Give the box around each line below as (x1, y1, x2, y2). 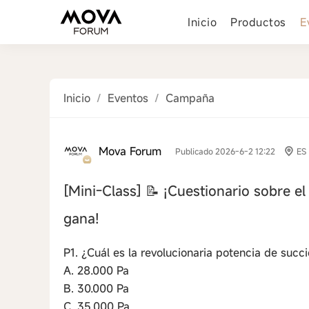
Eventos (108, 90, 148, 106)
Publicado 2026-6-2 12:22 (175, 146, 275, 157)
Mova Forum (99, 143, 161, 159)
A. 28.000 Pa (63, 263, 129, 278)
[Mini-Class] (63, 181, 146, 200)
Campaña (166, 90, 215, 106)
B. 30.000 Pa (63, 281, 129, 296)
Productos (230, 14, 286, 30)
